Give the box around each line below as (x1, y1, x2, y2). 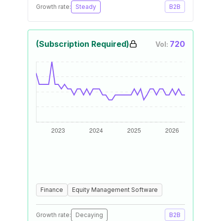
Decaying (75, 211, 103, 219)
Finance (40, 186, 63, 193)
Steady (75, 3, 96, 10)
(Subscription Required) (36, 39, 129, 49)
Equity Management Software (72, 186, 158, 193)
